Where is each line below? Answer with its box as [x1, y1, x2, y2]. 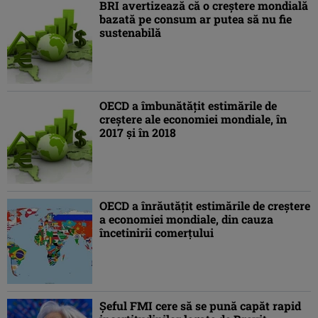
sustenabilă [99, 25, 161, 40]
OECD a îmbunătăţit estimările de [99, 98, 277, 114]
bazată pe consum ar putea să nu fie [99, 11, 292, 27]
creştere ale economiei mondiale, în [99, 111, 287, 127]
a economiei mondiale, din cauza [99, 212, 273, 227]
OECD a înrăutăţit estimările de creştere [99, 198, 310, 214]
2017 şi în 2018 [99, 125, 176, 141]
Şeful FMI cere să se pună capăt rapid [99, 298, 301, 314]
